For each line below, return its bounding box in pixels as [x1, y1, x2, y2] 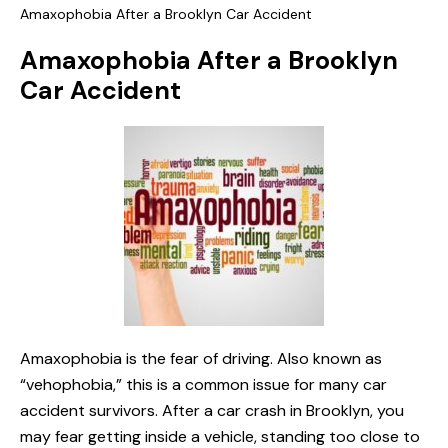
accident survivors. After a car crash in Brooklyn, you [20, 400, 404, 422]
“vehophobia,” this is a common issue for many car [20, 374, 387, 396]
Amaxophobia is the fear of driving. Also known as [20, 348, 382, 370]
